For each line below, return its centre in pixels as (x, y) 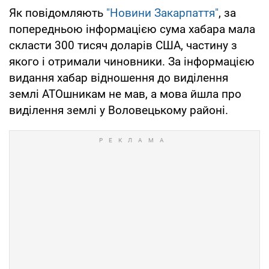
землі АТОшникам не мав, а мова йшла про (125, 94)
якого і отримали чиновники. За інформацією (132, 61)
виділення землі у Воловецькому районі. (119, 110)
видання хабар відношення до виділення (119, 77)
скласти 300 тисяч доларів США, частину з (123, 45)
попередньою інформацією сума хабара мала (132, 29)
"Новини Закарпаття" (162, 13)
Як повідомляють (58, 13)
